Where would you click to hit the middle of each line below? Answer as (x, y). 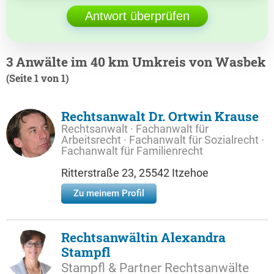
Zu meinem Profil (109, 193)
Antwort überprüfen (137, 16)
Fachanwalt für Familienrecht (132, 151)
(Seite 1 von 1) (38, 78)
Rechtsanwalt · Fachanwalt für (135, 129)
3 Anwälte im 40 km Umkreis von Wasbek (136, 62)
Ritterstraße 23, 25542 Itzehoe (135, 173)
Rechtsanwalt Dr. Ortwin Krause (160, 116)
